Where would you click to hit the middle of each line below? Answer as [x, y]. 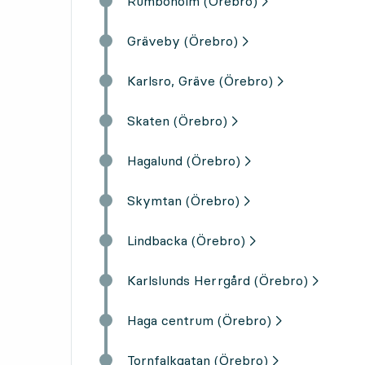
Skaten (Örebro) [177, 120]
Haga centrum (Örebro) [199, 320]
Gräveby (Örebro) [182, 40]
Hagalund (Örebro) [184, 160]
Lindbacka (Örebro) [186, 240]
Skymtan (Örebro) [183, 200]
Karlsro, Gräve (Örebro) [200, 80]
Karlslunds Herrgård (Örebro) [218, 280]
